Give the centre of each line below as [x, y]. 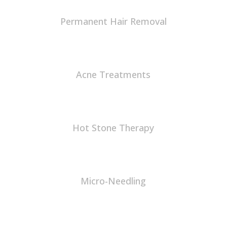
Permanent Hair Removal [113, 21]
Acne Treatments [113, 74]
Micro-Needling [113, 181]
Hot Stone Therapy [113, 128]
